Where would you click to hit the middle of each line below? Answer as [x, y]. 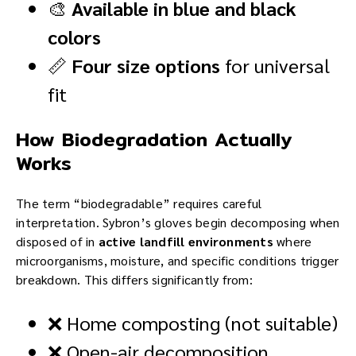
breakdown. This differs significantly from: [134, 280]
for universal [275, 66]
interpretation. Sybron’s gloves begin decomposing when [178, 222]
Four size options [146, 66]
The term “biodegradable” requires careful [139, 203]
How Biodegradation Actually [154, 139]
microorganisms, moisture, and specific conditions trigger [178, 261]
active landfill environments [186, 242]
